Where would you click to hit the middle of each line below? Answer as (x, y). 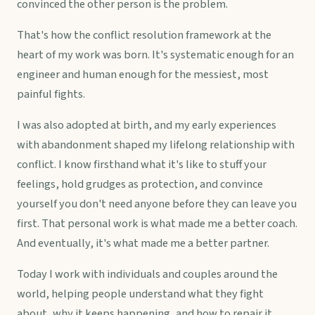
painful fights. (51, 95)
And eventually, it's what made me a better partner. (143, 244)
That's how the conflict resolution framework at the (144, 36)
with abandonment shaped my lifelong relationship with (156, 145)
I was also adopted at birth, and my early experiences (147, 126)
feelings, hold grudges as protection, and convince (140, 185)
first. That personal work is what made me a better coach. (157, 224)
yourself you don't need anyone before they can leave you (157, 204)
